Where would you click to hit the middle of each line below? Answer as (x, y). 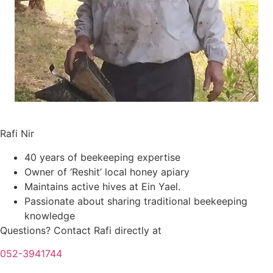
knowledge (50, 215)
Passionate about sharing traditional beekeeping (136, 201)
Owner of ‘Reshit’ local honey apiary (107, 172)
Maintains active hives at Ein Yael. (102, 186)
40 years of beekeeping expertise (102, 157)
